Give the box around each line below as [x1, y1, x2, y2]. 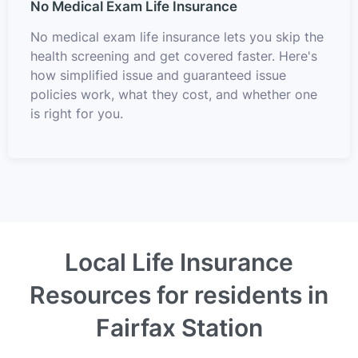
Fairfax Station [95, 312, 263, 342]
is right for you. [30, 105, 123, 121]
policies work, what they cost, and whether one [30, 86, 317, 102]
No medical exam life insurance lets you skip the [30, 28, 324, 45]
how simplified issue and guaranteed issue [30, 66, 286, 83]
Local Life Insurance [65, 247, 293, 276]
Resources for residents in [30, 280, 328, 309]
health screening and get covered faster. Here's [30, 47, 317, 64]
